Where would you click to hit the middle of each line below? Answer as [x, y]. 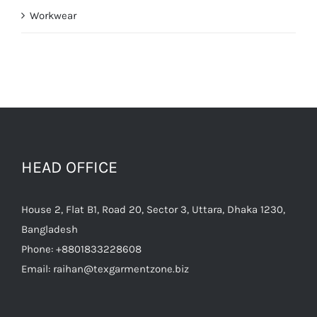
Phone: [39, 249]
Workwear [53, 16]
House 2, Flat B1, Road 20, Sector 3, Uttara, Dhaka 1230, [153, 210]
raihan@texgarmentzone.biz [121, 269]
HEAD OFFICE [69, 168]
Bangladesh [50, 230]
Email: [37, 269]
